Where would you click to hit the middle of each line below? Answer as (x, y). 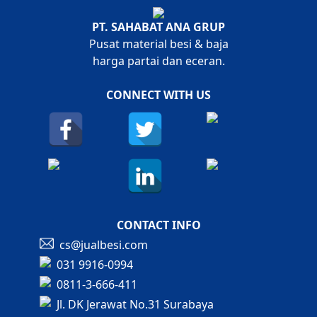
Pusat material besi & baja (158, 44)
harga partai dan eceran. (158, 60)
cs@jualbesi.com (104, 244)
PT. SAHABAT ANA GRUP (158, 27)
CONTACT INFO (158, 225)
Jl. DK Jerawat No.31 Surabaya (135, 304)
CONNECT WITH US (158, 94)
